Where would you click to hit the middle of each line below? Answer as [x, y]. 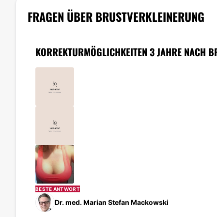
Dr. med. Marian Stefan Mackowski [112, 202]
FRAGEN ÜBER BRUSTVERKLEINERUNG [116, 16]
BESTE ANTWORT [58, 189]
